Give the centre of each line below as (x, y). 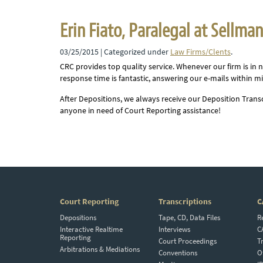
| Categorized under (134, 52)
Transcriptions (185, 202)
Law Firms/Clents (200, 52)
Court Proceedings (188, 241)
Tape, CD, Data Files (190, 218)
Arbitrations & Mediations (100, 249)
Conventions (178, 253)
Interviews (175, 229)
